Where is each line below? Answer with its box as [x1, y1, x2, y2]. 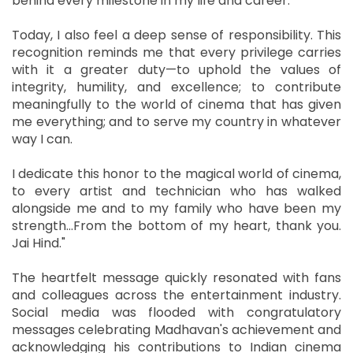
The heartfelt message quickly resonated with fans [12, 268, 341, 287]
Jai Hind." [12, 233, 65, 252]
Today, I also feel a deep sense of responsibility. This [12, 25, 341, 44]
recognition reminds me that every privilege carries [12, 43, 341, 61]
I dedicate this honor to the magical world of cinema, [12, 164, 341, 183]
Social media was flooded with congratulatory [12, 303, 341, 321]
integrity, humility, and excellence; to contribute [12, 77, 341, 96]
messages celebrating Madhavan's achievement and [12, 320, 341, 339]
